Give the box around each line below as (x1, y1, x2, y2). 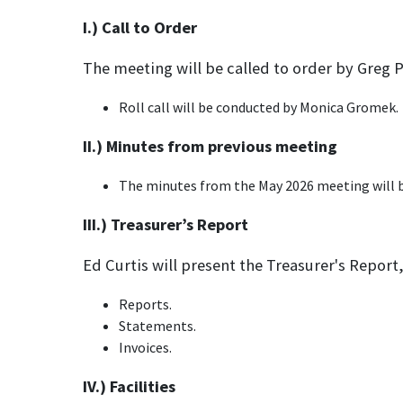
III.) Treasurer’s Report (83, 214, 248, 235)
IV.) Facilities (83, 376, 175, 397)
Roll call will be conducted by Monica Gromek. (119, 98, 399, 116)
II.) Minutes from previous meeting (83, 136, 337, 157)
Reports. (119, 295, 172, 313)
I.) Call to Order (83, 17, 197, 38)
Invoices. (119, 338, 172, 356)
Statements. (119, 317, 196, 335)
